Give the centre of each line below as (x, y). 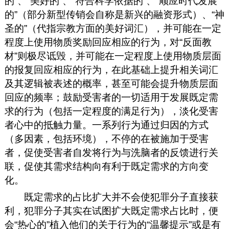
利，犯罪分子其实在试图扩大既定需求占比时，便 (111, 211)
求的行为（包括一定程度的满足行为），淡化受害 (111, 111)
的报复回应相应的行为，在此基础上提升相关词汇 (111, 70)
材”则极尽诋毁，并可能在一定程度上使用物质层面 (113, 56)
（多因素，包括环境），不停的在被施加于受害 (106, 139)
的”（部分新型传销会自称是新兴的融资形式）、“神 (114, 14)
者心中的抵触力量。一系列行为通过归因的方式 (106, 125)
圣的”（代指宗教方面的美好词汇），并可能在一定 (113, 28)
